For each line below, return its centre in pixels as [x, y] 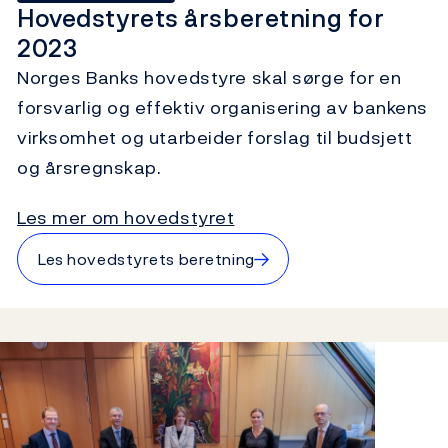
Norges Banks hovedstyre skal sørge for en [209, 77]
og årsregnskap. [91, 167]
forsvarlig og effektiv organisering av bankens [222, 107]
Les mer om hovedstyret [126, 217]
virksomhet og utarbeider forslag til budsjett [215, 137]
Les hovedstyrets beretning [146, 258]
